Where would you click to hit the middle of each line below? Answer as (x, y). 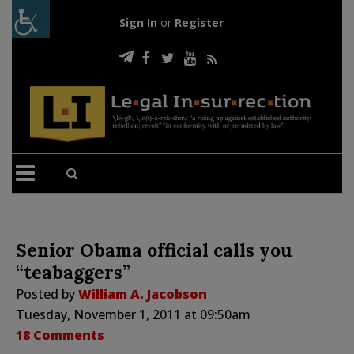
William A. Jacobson (143, 294)
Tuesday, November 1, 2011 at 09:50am (133, 314)
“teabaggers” (73, 272)
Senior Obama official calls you (154, 250)
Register (199, 23)
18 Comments (60, 335)
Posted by (47, 294)
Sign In (138, 23)
